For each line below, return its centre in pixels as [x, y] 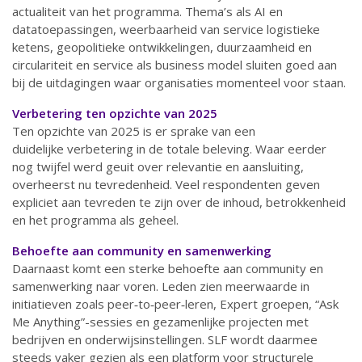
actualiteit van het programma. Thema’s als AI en [147, 11]
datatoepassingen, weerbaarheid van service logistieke [166, 29]
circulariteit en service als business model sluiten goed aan [175, 65]
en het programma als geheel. [95, 220]
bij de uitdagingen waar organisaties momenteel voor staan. [179, 82]
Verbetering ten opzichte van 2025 [115, 113]
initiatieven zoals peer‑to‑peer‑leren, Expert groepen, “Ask [175, 304]
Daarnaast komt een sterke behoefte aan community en [168, 268]
